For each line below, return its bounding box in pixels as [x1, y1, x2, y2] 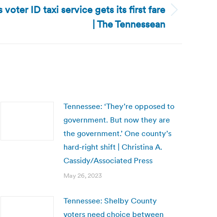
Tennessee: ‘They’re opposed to [63, 101, 174, 111]
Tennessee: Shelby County [63, 196, 157, 205]
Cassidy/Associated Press [63, 155, 153, 165]
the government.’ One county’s [63, 128, 171, 138]
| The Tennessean [93, 18, 165, 31]
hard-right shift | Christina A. [63, 142, 162, 152]
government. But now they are [63, 115, 170, 124]
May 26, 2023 [63, 171, 102, 180]
